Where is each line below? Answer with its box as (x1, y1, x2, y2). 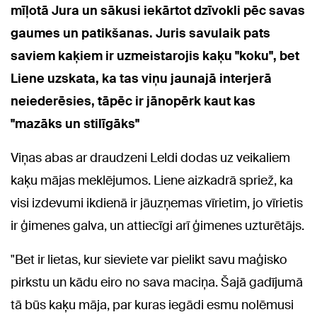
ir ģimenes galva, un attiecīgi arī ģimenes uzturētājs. (11, 217, 304, 235)
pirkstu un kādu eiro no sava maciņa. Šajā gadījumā (11, 274, 303, 292)
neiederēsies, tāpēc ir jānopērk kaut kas (11, 93, 255, 110)
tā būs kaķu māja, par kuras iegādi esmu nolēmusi (11, 296, 294, 314)
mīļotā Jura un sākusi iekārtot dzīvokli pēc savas (11, 2, 305, 20)
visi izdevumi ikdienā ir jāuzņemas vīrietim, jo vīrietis (11, 195, 303, 212)
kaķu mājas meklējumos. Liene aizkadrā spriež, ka (11, 172, 293, 190)
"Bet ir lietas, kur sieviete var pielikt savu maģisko (11, 251, 287, 269)
